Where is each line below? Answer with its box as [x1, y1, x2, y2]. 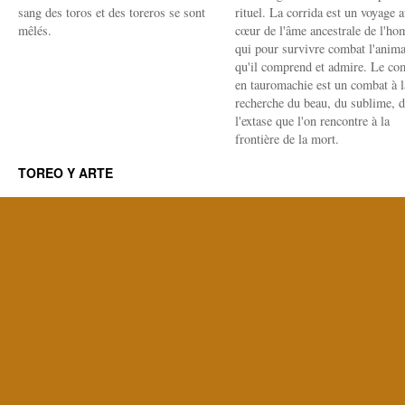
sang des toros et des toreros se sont [18, 4, 205, 21]
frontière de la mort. [235, 130, 339, 147]
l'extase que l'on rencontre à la [235, 112, 390, 129]
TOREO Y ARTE [18, 164, 113, 182]
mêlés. [18, 22, 52, 39]
